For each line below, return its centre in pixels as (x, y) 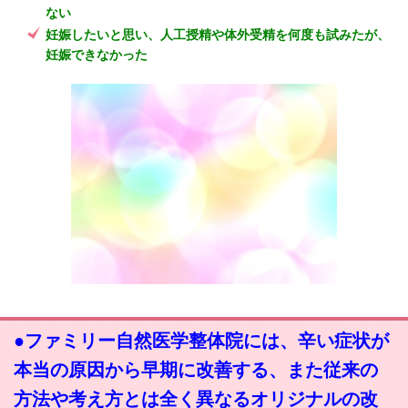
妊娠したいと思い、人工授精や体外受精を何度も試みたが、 (218, 35)
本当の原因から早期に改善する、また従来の (196, 369)
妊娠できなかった (97, 55)
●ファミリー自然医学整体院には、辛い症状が (201, 340)
